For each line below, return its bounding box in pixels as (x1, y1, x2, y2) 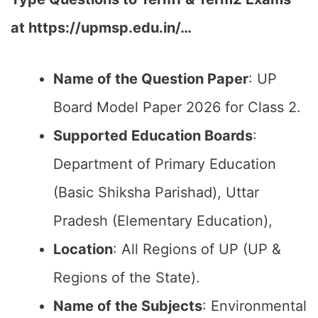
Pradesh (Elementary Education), (53, 212, 273, 229)
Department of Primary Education (53, 155, 276, 172)
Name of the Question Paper (53, 70, 248, 87)
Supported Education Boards (53, 127, 253, 144)
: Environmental (202, 297, 307, 314)
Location (53, 241, 113, 258)
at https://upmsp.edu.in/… (11, 19, 192, 36)
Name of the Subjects (53, 297, 202, 314)
